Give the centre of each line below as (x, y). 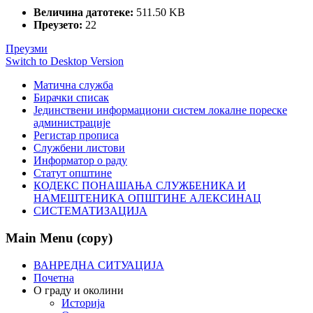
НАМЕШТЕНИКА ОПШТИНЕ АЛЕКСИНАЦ (147, 198)
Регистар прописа (76, 136)
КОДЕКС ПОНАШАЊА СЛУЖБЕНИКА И (140, 186)
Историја (83, 303)
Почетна (54, 277)
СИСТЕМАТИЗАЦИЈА (90, 211)
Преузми (27, 49)
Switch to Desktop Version (65, 61)
